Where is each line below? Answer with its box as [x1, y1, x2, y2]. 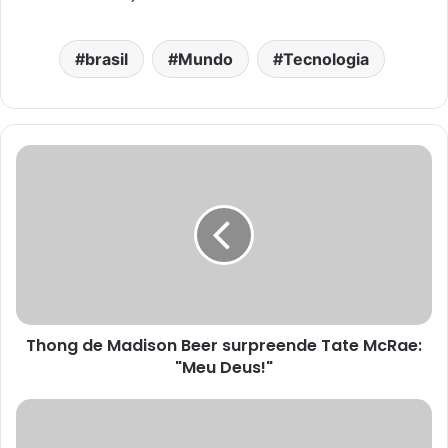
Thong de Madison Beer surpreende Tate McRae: [26, 334, 422, 358]
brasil [84, 49, 128, 70]
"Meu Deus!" [175, 356, 273, 380]
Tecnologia [282, 49, 369, 70]
